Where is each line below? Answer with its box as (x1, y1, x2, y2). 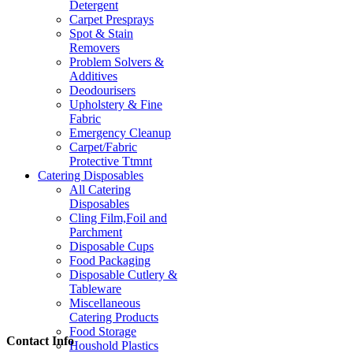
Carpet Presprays (69, 12, 154, 26)
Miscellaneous (69, 295, 140, 310)
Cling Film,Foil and (69, 210, 167, 225)
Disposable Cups (69, 239, 154, 253)
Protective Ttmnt (69, 154, 152, 168)
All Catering (69, 182, 131, 196)
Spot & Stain (69, 26, 133, 40)
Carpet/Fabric (69, 139, 137, 154)
